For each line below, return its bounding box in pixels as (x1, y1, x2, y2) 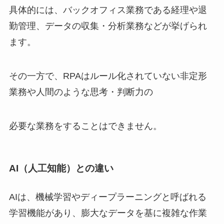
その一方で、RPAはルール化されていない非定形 (8, 70, 207, 81)
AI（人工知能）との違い (8, 163, 113, 174)
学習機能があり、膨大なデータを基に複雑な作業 (8, 208, 207, 218)
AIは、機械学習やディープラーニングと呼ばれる (8, 192, 206, 202)
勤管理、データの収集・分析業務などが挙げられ (8, 21, 207, 31)
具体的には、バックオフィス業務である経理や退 (8, 5, 207, 15)
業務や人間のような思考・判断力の (8, 86, 153, 97)
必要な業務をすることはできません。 (8, 120, 162, 131)
